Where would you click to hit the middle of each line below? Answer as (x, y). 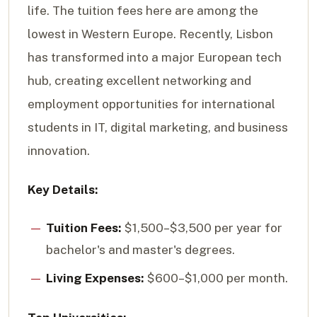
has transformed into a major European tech (155, 57)
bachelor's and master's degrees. (140, 250)
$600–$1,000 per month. (216, 278)
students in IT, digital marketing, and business (158, 127)
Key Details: (63, 190)
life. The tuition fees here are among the (143, 10)
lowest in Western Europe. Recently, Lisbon (150, 34)
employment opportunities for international (151, 104)
